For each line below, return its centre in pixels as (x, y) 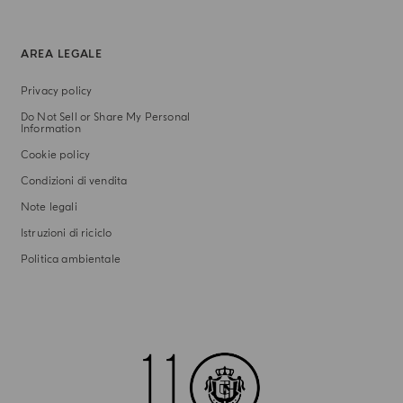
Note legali (49, 207)
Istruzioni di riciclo (66, 233)
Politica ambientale (70, 260)
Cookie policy (55, 155)
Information (50, 129)
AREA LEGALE (61, 54)
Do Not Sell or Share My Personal (105, 117)
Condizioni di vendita (74, 181)
